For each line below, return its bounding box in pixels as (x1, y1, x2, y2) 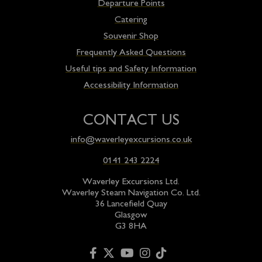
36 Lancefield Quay (95, 200, 167, 209)
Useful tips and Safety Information (65, 65, 196, 74)
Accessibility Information (84, 81, 178, 91)
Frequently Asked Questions (76, 49, 186, 58)
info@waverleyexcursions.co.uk (70, 136, 192, 145)
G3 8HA (115, 222, 147, 232)
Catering (115, 16, 147, 25)
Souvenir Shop (104, 32, 158, 42)
